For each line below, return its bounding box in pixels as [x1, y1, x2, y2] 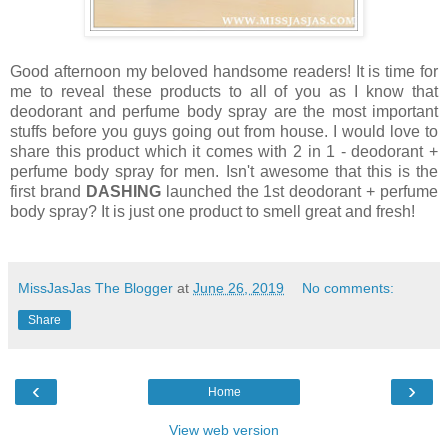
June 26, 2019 [193, 280, 284, 297]
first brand [10, 183, 86, 201]
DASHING [85, 183, 161, 201]
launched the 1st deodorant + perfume [160, 183, 438, 201]
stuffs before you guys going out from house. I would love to [10, 123, 438, 141]
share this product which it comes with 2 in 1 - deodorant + [10, 143, 438, 161]
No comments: [302, 280, 395, 297]
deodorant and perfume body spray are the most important [10, 103, 438, 121]
